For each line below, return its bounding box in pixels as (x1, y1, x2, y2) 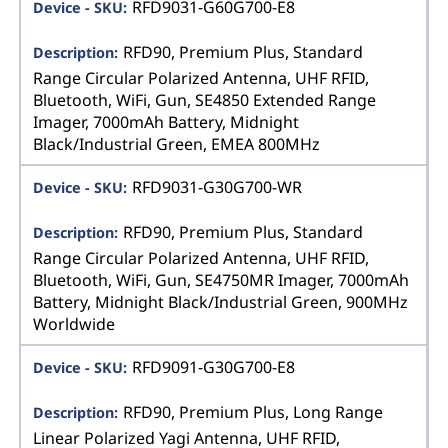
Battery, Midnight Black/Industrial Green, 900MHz (33, 290, 409, 313)
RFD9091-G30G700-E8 (131, 356, 295, 379)
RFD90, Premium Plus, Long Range (122, 401, 383, 424)
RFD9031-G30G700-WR (131, 176, 302, 199)
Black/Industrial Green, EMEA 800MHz (33, 132, 321, 155)
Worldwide (33, 312, 116, 335)
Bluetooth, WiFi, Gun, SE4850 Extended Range (33, 88, 377, 111)
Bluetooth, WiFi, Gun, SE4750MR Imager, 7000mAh (33, 268, 410, 291)
